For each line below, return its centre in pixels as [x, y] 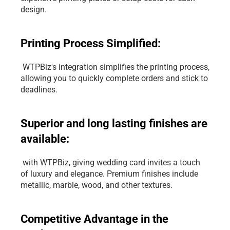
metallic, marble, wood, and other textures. [97, 185]
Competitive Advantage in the [94, 219]
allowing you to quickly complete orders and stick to [114, 78]
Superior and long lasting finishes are [114, 123]
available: [45, 139]
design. [34, 9]
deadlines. [39, 90]
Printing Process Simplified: [91, 43]
